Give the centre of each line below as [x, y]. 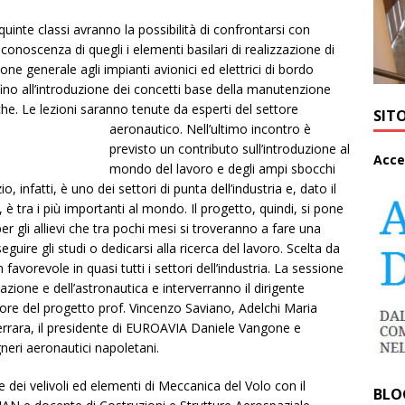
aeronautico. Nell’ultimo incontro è [210, 129]
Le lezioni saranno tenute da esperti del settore [160, 109]
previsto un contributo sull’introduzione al [230, 149]
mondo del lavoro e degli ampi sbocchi [222, 169]
